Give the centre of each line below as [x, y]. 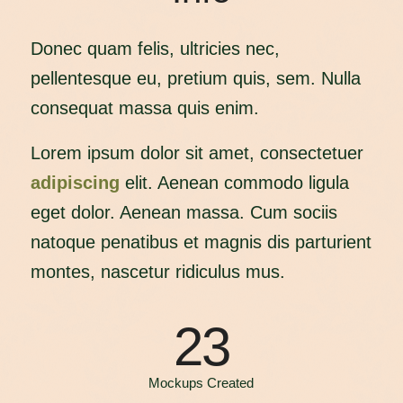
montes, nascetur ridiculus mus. [157, 271]
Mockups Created [201, 382]
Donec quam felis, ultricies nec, [155, 48]
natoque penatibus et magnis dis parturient [201, 242]
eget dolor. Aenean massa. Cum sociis [184, 212]
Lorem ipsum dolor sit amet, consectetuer [197, 152]
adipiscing [75, 182]
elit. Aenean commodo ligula [234, 182]
